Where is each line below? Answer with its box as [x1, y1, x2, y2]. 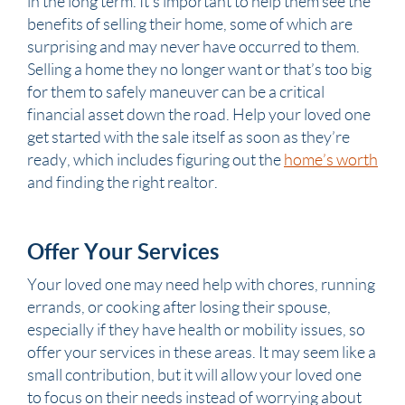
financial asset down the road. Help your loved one [27, 106, 371, 124]
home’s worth [284, 151, 378, 169]
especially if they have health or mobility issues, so [27, 321, 365, 339]
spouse [278, 298, 327, 316]
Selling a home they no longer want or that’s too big [27, 61, 372, 79]
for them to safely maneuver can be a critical [27, 83, 325, 101]
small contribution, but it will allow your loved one [27, 366, 362, 384]
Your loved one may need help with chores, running [27, 276, 375, 294]
